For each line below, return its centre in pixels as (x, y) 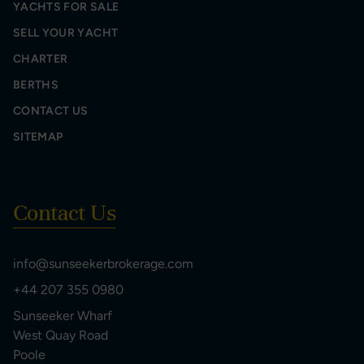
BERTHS (36, 85)
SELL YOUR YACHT (66, 33)
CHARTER (41, 59)
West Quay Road (61, 335)
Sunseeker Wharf (63, 316)
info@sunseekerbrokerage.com (103, 264)
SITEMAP (38, 137)
